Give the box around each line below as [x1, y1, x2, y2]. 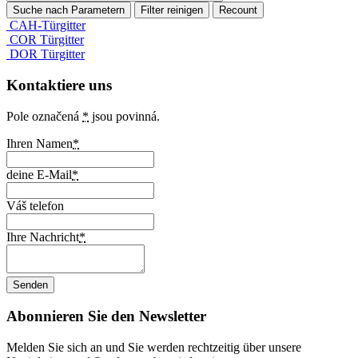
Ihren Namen [6, 136, 73, 150]
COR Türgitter [10, 33, 84, 47]
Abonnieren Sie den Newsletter [6, 308, 206, 325]
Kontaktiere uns [6, 76, 112, 93]
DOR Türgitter [10, 47, 85, 62]
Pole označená [6, 109, 82, 123]
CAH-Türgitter [10, 18, 86, 33]
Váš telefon [6, 198, 64, 213]
